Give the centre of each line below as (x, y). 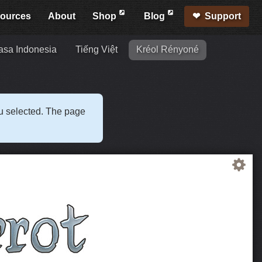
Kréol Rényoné (167, 50)
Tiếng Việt (96, 50)
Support (223, 16)
